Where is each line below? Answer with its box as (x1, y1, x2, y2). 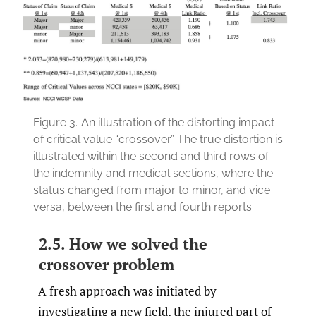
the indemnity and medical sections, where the (33, 166, 273, 180)
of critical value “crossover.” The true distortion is (33, 132, 283, 146)
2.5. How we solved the (38, 233, 207, 254)
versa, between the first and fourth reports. (33, 200, 254, 214)
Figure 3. (33, 115, 78, 129)
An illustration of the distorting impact (81, 115, 274, 129)
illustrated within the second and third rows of (33, 149, 269, 163)
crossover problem (38, 253, 174, 274)
